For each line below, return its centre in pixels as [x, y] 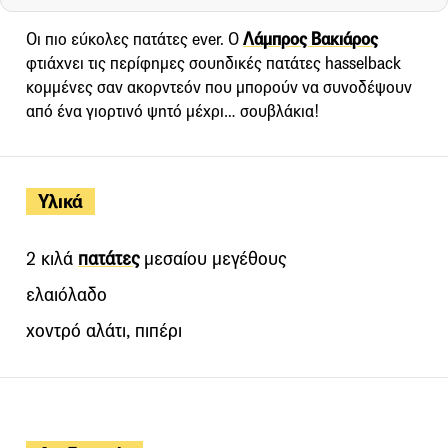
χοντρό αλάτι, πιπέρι [104, 331]
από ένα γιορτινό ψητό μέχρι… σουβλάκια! [173, 112]
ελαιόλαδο [66, 295]
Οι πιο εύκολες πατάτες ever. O [134, 40]
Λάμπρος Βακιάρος [310, 40]
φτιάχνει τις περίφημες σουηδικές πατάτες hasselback [213, 64]
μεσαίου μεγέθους [212, 259]
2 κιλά [52, 259]
